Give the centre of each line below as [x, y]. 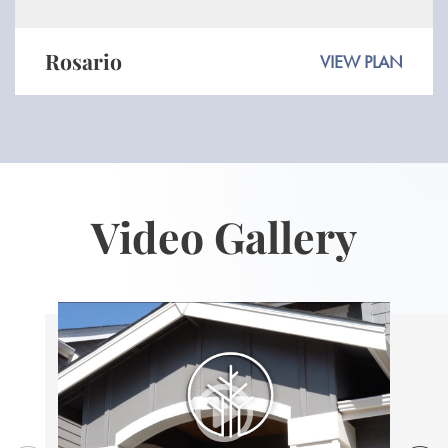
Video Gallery [224, 237]
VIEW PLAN [361, 62]
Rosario [83, 61]
